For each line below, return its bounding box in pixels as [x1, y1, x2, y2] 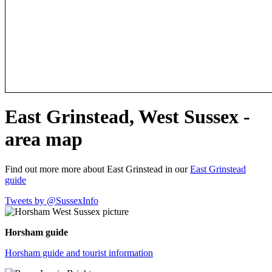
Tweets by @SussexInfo [5, 195, 98, 206]
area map [5, 128, 83, 151]
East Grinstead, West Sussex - [5, 106, 250, 128]
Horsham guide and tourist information [5, 247, 153, 258]
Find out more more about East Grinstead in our [5, 163, 190, 174]
